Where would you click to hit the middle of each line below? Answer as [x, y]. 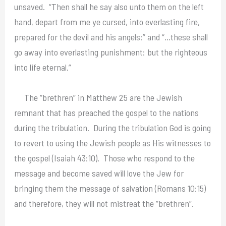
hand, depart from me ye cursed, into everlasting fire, [107, 21]
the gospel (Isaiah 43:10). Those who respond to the [105, 158]
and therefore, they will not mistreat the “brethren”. [104, 203]
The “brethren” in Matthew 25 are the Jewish [98, 97]
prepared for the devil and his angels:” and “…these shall [111, 37]
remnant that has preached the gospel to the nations [107, 112]
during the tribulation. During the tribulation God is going [113, 127]
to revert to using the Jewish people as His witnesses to [113, 143]
